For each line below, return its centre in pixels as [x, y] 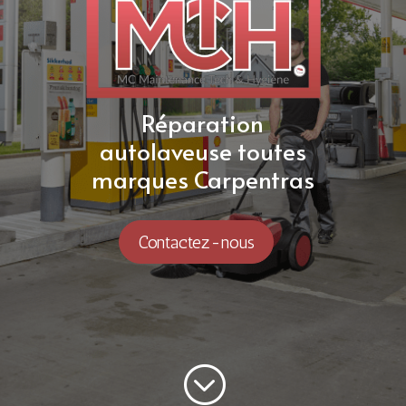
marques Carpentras [203, 178]
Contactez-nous [196, 242]
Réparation [203, 122]
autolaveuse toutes [203, 150]
